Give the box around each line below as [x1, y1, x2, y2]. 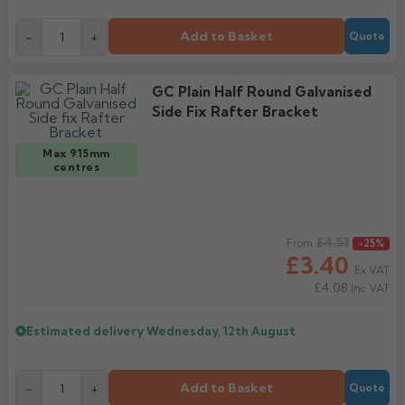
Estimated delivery [26, 324, 146, 338]
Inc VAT [348, 281, 390, 295]
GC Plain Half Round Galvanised [151, 83, 372, 100]
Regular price [14, 235, 102, 253]
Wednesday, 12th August [146, 324, 296, 338]
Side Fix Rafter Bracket [151, 103, 318, 120]
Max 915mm [42, 146, 110, 160]
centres [52, 160, 99, 174]
